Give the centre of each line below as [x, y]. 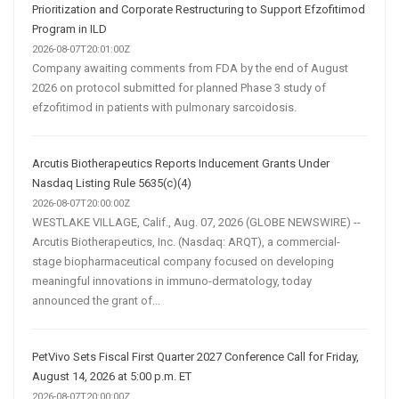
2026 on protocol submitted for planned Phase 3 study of [179, 87]
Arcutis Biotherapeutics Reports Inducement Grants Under [181, 163]
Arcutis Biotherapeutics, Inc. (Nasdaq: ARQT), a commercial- [186, 241]
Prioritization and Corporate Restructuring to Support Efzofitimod [199, 9]
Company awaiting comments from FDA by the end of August [190, 68]
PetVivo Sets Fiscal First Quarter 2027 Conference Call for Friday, [195, 356]
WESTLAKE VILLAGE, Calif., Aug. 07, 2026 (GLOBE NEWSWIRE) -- [196, 222]
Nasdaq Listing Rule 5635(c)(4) [112, 183]
